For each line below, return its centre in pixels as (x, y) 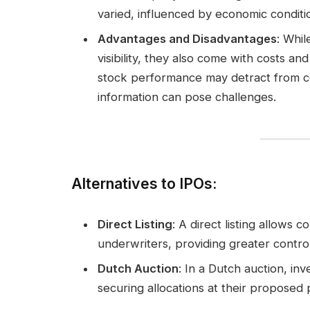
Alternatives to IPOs (142, 183)
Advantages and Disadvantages (187, 38)
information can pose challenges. (187, 97)
